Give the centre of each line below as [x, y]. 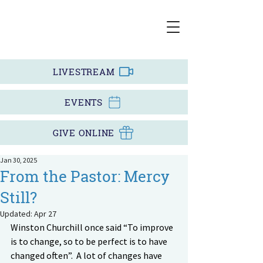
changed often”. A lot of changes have [87, 255]
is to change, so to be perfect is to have [90, 241]
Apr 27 [45, 214]
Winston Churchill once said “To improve [93, 227]
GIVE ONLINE [84, 133]
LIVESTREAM [84, 72]
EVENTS [84, 102]
